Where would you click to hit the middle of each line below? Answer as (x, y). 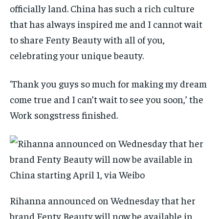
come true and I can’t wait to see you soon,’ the (107, 99)
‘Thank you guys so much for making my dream (108, 84)
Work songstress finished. (64, 115)
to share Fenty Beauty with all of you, (87, 40)
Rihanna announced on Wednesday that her (103, 200)
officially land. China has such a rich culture (102, 8)
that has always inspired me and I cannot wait (106, 24)
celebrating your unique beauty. (78, 55)
